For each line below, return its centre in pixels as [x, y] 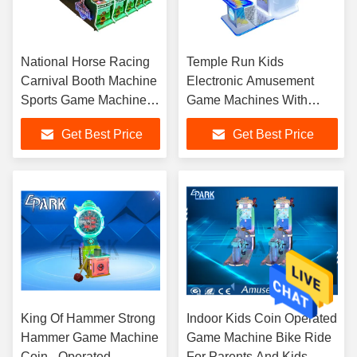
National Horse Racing [85, 62]
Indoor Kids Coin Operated [262, 318]
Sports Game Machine [84, 100]
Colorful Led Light [237, 119]
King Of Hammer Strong [88, 318]
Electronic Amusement [250, 81]
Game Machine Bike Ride [259, 337]
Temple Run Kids [235, 62]
